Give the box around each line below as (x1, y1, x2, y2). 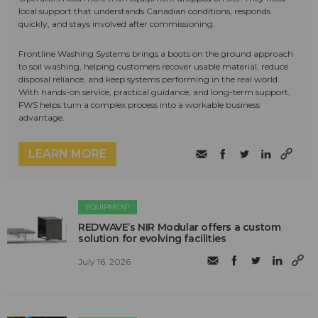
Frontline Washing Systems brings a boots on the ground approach (18, 48, 293, 59)
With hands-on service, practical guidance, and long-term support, (18, 86, 290, 97)
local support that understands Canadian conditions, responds (18, 5, 270, 16)
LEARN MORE (28, 146, 106, 160)
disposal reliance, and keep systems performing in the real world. (18, 73, 280, 84)
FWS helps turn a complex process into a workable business (18, 99, 260, 110)
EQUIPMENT (85, 202, 131, 212)
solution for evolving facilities (78, 231, 226, 245)
